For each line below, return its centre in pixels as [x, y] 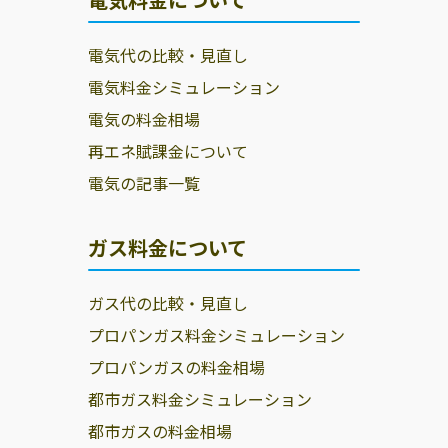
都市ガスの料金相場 [160, 431]
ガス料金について [167, 248]
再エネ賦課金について [168, 151]
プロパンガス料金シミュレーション [216, 335]
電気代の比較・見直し [168, 55]
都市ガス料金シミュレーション [200, 399]
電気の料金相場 [144, 119]
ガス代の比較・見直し [168, 303]
